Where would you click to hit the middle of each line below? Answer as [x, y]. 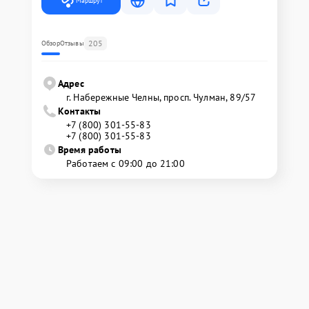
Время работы [90, 149]
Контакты [80, 111]
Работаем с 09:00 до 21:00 [126, 163]
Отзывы [72, 43]
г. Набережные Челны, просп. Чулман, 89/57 [161, 97]
